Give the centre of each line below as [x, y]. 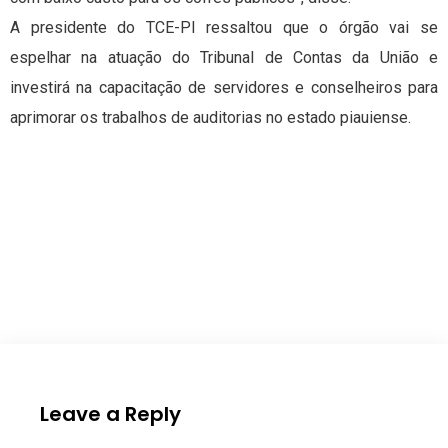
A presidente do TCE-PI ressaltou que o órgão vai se [224, 28]
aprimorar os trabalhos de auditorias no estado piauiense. [210, 118]
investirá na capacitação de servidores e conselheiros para [224, 88]
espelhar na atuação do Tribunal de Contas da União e [224, 58]
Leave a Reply [110, 414]
